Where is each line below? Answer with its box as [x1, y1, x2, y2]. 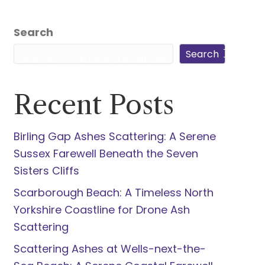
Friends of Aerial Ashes [79, 54, 172, 65]
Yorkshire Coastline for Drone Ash [13, 202, 190, 217]
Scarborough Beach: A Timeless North [13, 185, 214, 200]
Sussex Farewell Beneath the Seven [13, 146, 198, 161]
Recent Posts [13, 88, 174, 121]
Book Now [20, 54, 62, 65]
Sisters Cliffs [13, 163, 79, 178]
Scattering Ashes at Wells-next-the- [13, 241, 206, 256]
